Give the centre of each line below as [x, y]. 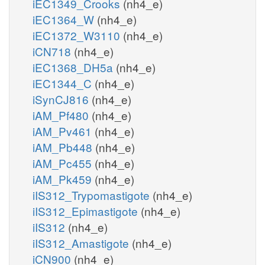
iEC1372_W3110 [78, 35]
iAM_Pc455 [64, 163]
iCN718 [53, 51]
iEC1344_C [64, 83]
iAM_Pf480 [62, 115]
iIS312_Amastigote [82, 243]
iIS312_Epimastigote [87, 211]
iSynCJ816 [62, 99]
